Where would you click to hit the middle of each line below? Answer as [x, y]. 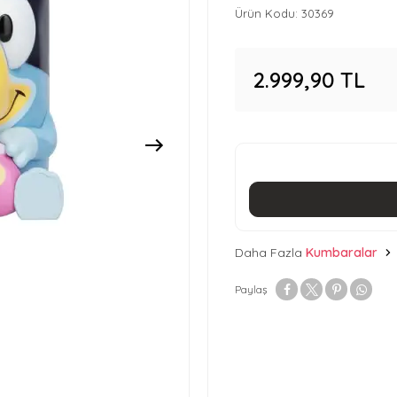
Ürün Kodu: [268, 13]
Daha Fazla [269, 253]
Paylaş [251, 289]
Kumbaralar [342, 253]
